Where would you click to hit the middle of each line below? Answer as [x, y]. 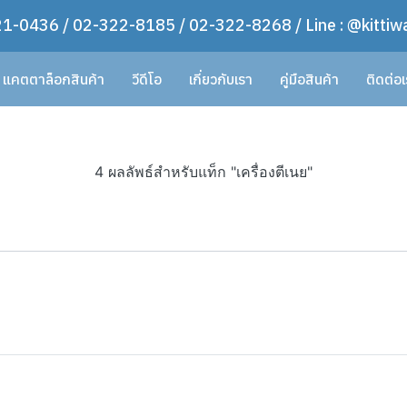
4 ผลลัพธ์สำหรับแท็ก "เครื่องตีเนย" [203, 172]
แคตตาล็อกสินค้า [53, 79]
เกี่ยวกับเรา [220, 79]
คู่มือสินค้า [309, 79]
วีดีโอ [146, 79]
